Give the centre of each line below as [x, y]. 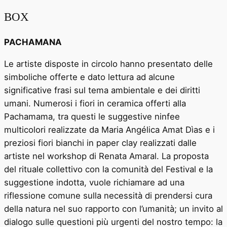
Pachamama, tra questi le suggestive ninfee [92, 116]
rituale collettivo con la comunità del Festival [109, 169]
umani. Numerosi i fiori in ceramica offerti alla [95, 103]
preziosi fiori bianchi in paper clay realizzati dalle [100, 143]
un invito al [200, 209]
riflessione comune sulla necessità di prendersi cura [108, 195]
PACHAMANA [34, 42]
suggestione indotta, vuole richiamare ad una [94, 182]
